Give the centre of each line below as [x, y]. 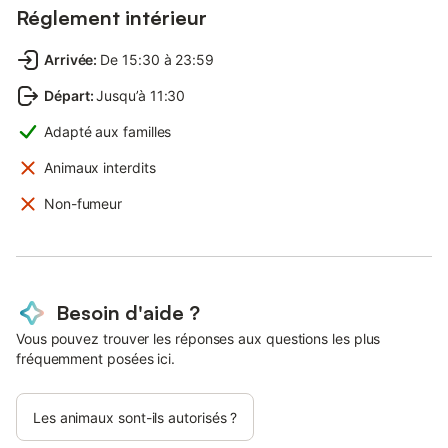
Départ [67, 95]
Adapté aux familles [108, 131]
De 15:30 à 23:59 [157, 59]
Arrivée [69, 59]
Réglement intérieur [111, 17]
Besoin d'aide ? [128, 312]
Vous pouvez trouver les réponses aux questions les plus [198, 338]
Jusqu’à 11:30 [141, 95]
